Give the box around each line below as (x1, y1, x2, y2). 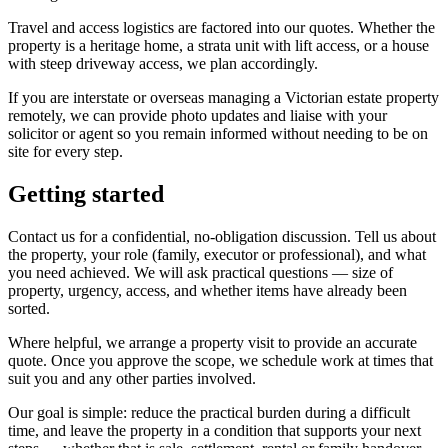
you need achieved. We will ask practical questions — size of (8, 263, 393, 281)
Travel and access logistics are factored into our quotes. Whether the (8, 18, 435, 36)
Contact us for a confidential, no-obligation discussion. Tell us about (8, 227, 436, 245)
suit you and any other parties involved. (8, 369, 256, 387)
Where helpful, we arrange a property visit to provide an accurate (8, 333, 417, 351)
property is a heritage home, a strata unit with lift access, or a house (8, 36, 429, 54)
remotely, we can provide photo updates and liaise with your (8, 106, 387, 124)
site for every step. (8, 142, 123, 160)
